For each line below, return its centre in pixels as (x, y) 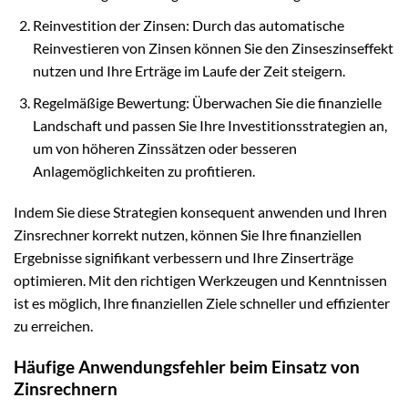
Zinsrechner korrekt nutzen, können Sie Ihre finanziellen (188, 235)
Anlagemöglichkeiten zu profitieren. (143, 170)
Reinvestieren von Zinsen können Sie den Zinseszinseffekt (213, 47)
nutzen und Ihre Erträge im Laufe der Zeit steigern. (189, 70)
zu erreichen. (53, 326)
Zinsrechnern (66, 389)
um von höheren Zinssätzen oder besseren (164, 148)
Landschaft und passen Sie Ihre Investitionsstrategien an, (209, 125)
